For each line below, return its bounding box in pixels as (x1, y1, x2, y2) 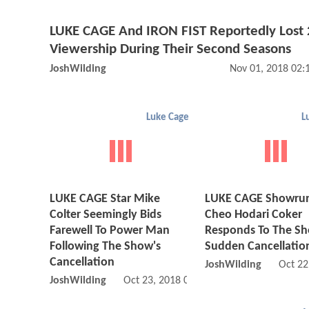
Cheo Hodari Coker (205, 208, 302, 222)
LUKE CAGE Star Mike (50, 192, 160, 206)
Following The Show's (50, 240, 161, 254)
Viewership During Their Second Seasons (50, 41, 291, 57)
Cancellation (50, 256, 114, 270)
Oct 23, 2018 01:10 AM (123, 275, 227, 287)
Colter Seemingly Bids (50, 208, 161, 222)
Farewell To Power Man (50, 224, 170, 238)
